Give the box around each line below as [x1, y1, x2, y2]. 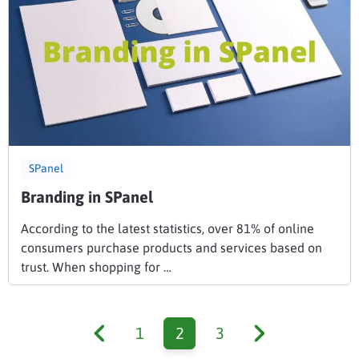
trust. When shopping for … [21, 260, 171, 275]
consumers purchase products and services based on [21, 240, 322, 256]
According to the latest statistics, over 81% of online [21, 221, 314, 236]
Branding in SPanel [21, 188, 153, 207]
